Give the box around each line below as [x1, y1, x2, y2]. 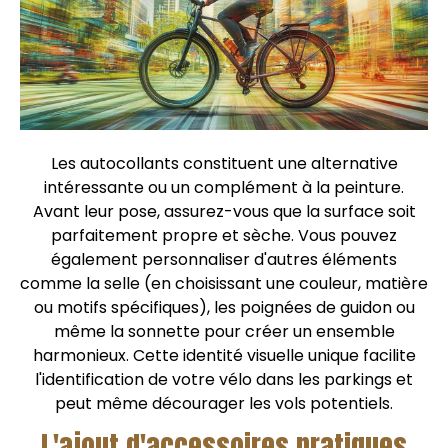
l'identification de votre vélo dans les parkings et [35, 367, 413, 391]
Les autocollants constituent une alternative [50, 151, 398, 175]
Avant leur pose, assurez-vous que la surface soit [32, 199, 416, 223]
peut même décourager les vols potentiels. [55, 391, 393, 415]
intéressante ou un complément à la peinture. [44, 175, 404, 199]
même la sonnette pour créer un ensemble [53, 319, 395, 343]
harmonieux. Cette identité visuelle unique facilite [32, 343, 416, 367]
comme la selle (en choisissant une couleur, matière [20, 271, 428, 295]
